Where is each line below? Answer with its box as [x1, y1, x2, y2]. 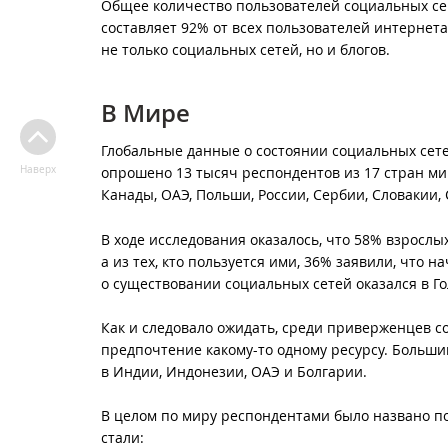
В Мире [101, 97, 190, 130]
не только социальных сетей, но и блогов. [101, 40, 390, 60]
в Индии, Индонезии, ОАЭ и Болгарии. [101, 361, 367, 381]
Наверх [19, 162, 56, 176]
